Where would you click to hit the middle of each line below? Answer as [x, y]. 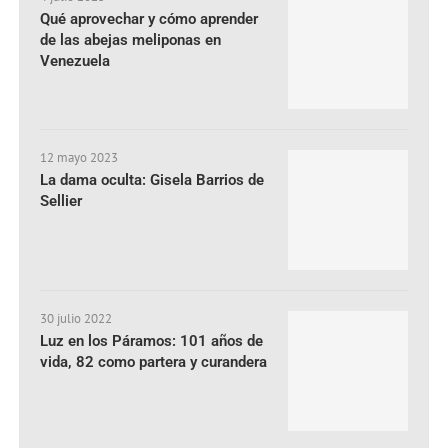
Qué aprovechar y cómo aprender [149, 18]
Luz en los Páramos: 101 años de [152, 340]
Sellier [61, 200]
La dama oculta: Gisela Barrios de [152, 179]
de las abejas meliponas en [131, 39]
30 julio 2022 [76, 318]
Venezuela [75, 60]
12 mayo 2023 [79, 157]
